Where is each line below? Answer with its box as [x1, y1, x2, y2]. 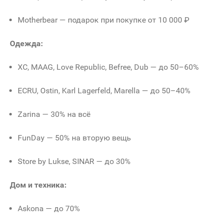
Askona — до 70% [18, 203, 80, 213]
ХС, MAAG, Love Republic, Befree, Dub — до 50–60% [18, 62, 199, 72]
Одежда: [10, 38, 43, 48]
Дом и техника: [10, 180, 67, 190]
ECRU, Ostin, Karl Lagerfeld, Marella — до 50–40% [18, 85, 191, 95]
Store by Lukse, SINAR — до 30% [18, 156, 131, 166]
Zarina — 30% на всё [18, 109, 90, 119]
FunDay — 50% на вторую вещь [18, 133, 131, 142]
